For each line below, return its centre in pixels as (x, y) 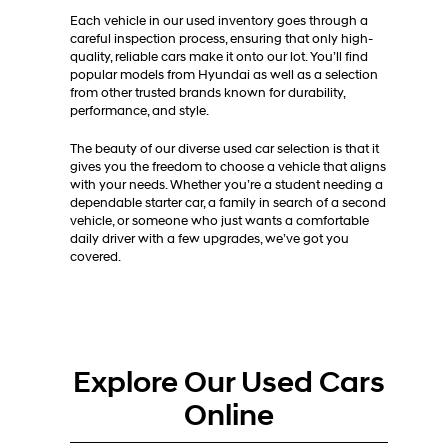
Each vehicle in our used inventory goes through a (219, 20)
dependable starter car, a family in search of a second (228, 202)
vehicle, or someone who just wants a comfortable (219, 220)
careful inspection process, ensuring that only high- (221, 38)
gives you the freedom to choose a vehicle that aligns (228, 166)
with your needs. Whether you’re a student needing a (226, 184)
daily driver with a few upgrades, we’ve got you (209, 238)
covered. (95, 256)
